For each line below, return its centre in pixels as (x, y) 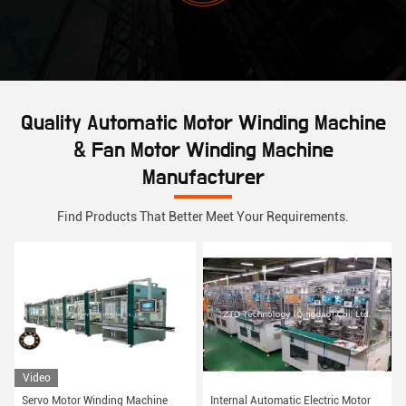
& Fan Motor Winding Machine (203, 151)
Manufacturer (203, 178)
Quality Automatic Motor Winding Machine (203, 124)
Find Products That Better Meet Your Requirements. (203, 217)
